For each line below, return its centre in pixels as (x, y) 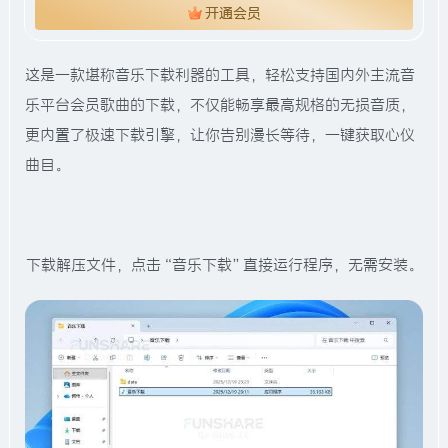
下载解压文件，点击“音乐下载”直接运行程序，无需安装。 (224, 264)
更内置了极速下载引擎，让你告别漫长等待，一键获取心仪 (220, 134)
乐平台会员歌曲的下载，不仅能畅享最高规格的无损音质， (220, 104)
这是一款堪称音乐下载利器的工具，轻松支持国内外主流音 (220, 74)
